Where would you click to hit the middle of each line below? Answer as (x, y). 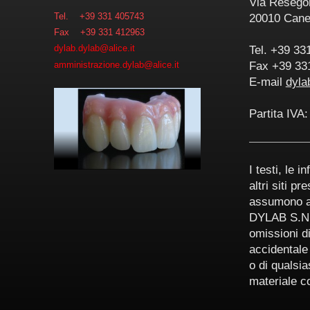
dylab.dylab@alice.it (94, 48)
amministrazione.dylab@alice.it (116, 64)
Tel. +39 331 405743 (99, 16)
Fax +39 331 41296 (97, 32)
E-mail (267, 82)
